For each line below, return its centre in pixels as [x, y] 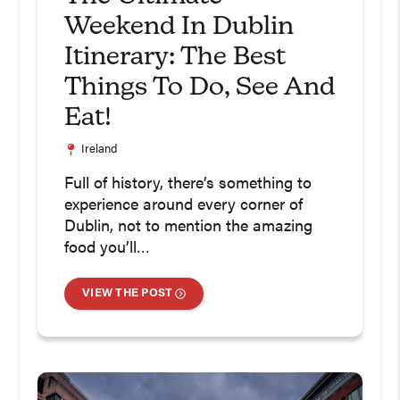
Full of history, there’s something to [188, 184]
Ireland [99, 149]
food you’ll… [107, 248]
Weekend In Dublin [179, 27]
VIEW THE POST [128, 293]
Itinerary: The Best [175, 57]
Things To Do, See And [200, 87]
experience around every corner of [183, 205]
